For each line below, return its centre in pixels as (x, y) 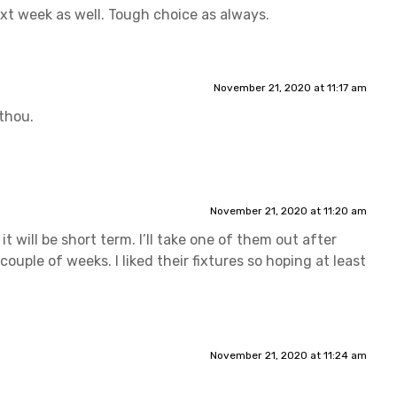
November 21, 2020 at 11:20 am (288, 210)
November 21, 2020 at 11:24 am (288, 355)
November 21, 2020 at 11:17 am (290, 87)
